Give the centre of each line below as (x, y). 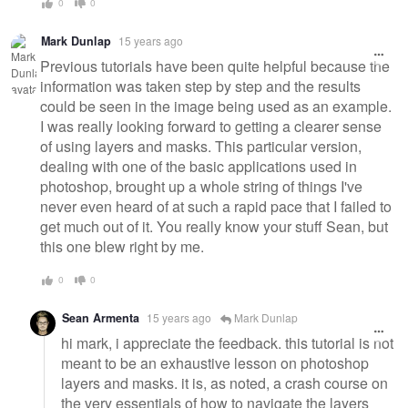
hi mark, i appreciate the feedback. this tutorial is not (227, 343)
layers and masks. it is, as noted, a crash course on (224, 383)
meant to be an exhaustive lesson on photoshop (215, 363)
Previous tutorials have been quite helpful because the (215, 66)
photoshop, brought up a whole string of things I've (201, 187)
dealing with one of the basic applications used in (199, 167)
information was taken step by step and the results (200, 87)
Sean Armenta (101, 317)
